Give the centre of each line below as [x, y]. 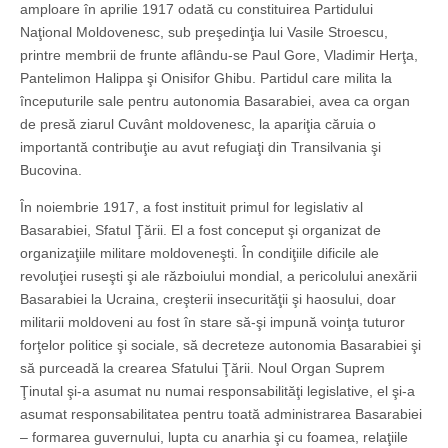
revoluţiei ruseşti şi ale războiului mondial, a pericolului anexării [218, 276]
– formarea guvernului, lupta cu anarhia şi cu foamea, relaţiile [214, 437]
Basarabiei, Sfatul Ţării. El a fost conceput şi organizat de [200, 230]
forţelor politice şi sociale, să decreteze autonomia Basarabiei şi [220, 345]
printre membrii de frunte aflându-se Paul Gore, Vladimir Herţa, [219, 55]
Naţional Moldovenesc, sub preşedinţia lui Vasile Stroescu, [204, 32]
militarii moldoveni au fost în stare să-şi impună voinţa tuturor [212, 322]
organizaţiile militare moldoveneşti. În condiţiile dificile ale [199, 253]
